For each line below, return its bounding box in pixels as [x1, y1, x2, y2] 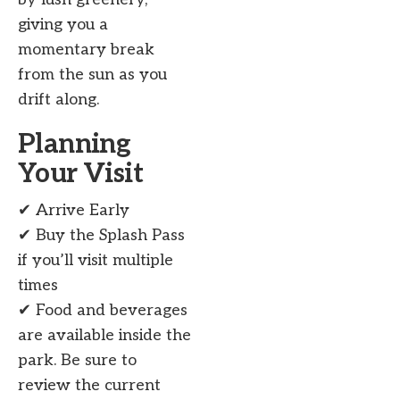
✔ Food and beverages [18, 301, 187, 321]
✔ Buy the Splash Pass [18, 226, 185, 246]
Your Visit [18, 158, 143, 191]
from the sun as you [18, 65, 167, 85]
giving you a [18, 15, 108, 35]
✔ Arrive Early [18, 201, 129, 221]
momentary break [18, 40, 154, 60]
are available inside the [18, 326, 191, 346]
